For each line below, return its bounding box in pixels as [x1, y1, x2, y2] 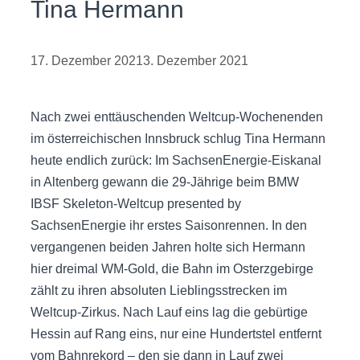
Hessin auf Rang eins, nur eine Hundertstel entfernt [31, 326, 321, 341]
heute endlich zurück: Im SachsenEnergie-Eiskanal [31, 153, 321, 167]
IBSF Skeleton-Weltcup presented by [31, 196, 241, 211]
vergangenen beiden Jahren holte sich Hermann [31, 239, 305, 254]
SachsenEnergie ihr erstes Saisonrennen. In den [31, 218, 307, 232]
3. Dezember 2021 [143, 53, 248, 67]
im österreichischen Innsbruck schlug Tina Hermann [31, 131, 325, 145]
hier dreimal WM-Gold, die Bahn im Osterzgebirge [31, 261, 313, 276]
